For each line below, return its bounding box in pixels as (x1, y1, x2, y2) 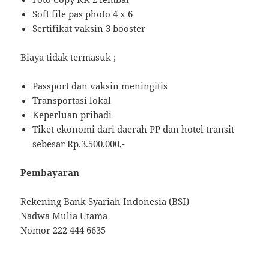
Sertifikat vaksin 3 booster (32, 22, 146, 35)
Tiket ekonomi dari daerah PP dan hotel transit (32, 123, 235, 136)
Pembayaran (20, 166, 80, 179)
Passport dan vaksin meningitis (32, 80, 168, 92)
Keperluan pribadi (32, 109, 112, 121)
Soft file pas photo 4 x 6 (32, 8, 133, 20)
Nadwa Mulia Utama (20, 210, 108, 222)
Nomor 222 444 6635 (20, 224, 106, 237)
